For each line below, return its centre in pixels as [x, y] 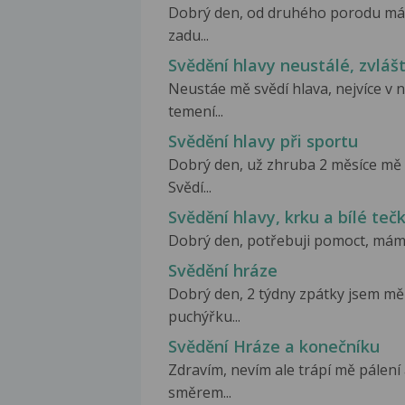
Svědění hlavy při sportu [263, 141]
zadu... [188, 35]
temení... [196, 111]
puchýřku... [204, 317]
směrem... [200, 393]
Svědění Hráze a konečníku [274, 347]
